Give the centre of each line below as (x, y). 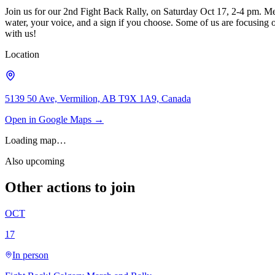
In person (30, 255)
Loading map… (36, 140)
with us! (21, 33)
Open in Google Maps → (54, 119)
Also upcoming (35, 161)
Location (22, 54)
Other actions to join (70, 187)
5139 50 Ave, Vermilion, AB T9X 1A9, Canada (98, 98)
